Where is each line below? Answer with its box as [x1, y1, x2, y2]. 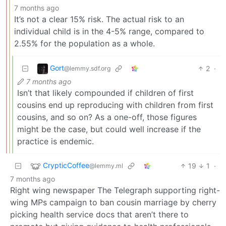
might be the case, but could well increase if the [17, 124, 201, 135]
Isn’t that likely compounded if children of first [17, 88, 194, 98]
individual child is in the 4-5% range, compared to [14, 26, 204, 37]
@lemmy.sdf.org [64, 65, 110, 73]
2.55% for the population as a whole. [14, 38, 155, 49]
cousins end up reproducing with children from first [17, 100, 213, 110]
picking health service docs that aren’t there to [10, 209, 189, 220]
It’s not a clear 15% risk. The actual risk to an [14, 14, 184, 25]
